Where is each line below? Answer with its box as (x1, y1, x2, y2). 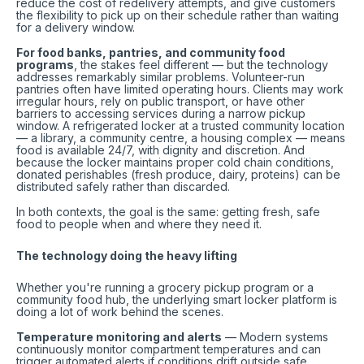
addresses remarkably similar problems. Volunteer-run (16, 70, 305, 84)
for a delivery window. (16, 20, 135, 34)
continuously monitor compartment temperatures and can (16, 342, 321, 356)
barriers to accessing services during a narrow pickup (16, 106, 305, 120)
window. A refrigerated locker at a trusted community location (16, 119, 344, 132)
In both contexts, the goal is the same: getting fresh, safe (16, 205, 320, 219)
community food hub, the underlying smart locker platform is (16, 292, 337, 306)
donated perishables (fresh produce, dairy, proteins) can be (16, 167, 340, 181)
